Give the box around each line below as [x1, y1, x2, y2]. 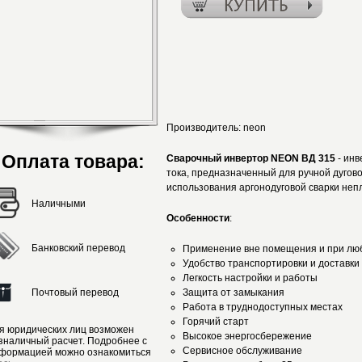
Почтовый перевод [32, 287, 119, 298]
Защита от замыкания [183, 287, 284, 298]
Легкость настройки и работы [183, 272, 318, 284]
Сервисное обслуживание [183, 345, 302, 356]
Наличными [32, 198, 86, 209]
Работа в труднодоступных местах [183, 301, 343, 313]
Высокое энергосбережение [183, 330, 312, 342]
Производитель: [166, 122, 243, 133]
